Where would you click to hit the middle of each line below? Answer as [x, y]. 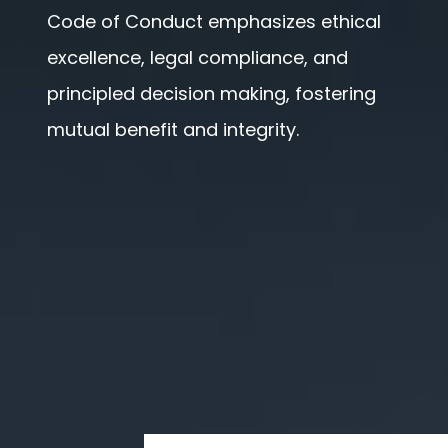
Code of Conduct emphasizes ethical [214, 21]
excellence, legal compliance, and [198, 57]
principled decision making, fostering [212, 93]
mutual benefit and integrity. [173, 129]
